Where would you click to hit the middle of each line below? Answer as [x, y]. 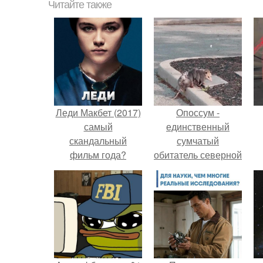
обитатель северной [198, 155]
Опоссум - [198, 112]
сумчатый [198, 141]
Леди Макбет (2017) [98, 112]
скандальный [98, 141]
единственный [198, 127]
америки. [198, 169]
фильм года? [98, 155]
